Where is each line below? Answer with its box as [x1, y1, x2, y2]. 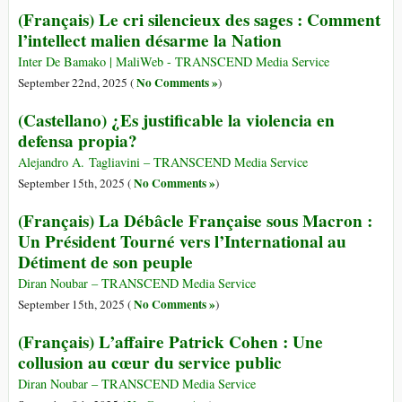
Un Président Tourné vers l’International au [18, 229, 346, 255]
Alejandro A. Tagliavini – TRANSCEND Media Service [18, 153, 308, 171]
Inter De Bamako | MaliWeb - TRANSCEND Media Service [18, 53, 329, 71]
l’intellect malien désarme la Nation [18, 28, 282, 54]
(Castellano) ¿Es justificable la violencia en [18, 108, 335, 134]
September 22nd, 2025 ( [18, 74, 136, 92]
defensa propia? [18, 128, 137, 154]
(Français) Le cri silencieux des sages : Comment [18, 7, 380, 33]
